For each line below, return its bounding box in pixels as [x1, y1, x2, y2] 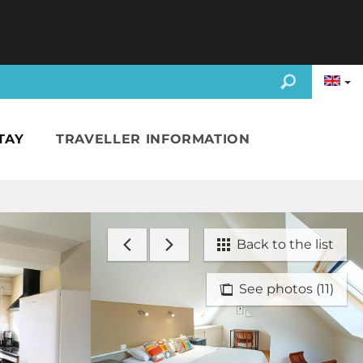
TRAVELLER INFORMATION [56, 131, 250, 147]
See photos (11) [233, 281, 334, 297]
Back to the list [230, 237, 334, 252]
